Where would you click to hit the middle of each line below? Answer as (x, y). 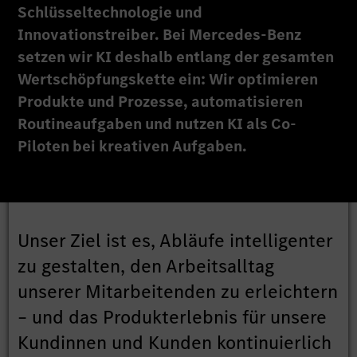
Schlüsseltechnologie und (110, 13)
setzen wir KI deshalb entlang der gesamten (176, 57)
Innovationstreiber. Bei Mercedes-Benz (160, 35)
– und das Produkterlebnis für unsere (173, 318)
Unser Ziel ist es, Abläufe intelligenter (175, 241)
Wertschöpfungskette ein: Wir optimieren (168, 80)
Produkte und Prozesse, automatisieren (161, 102)
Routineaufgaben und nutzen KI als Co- (157, 124)
